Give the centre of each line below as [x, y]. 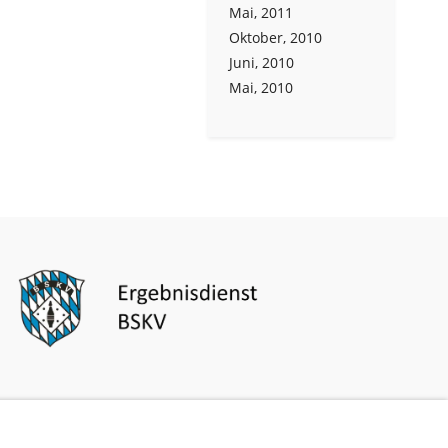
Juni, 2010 [261, 62]
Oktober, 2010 [275, 37]
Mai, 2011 [261, 12]
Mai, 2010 [261, 87]
